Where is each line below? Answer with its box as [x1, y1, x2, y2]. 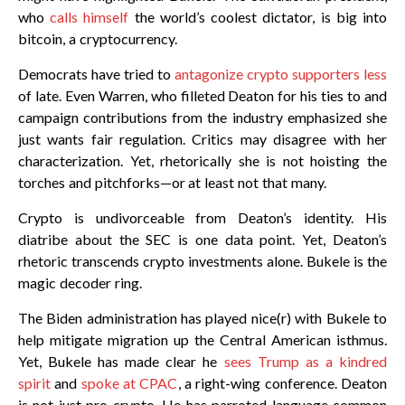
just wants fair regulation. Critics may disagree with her [18, 130, 387, 148]
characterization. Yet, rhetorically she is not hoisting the [18, 152, 387, 170]
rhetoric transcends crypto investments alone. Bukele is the [18, 252, 387, 270]
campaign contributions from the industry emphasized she [18, 108, 387, 127]
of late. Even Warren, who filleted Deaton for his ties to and [18, 87, 387, 105]
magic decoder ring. [18, 274, 142, 292]
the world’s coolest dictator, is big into [128, 8, 387, 26]
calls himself [50, 8, 129, 26]
